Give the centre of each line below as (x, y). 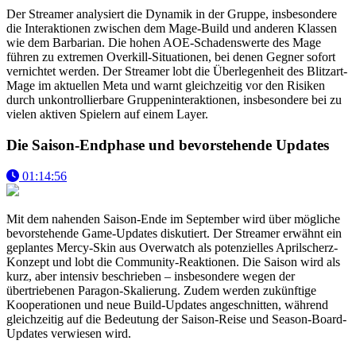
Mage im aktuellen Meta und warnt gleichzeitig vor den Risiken (166, 86)
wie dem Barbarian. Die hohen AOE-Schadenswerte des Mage (164, 43)
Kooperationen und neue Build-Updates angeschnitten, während (167, 304)
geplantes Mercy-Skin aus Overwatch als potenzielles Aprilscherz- (172, 247)
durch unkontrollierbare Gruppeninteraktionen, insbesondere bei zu (174, 100)
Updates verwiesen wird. (69, 333)
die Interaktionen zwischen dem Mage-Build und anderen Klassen (172, 29)
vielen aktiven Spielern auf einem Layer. (107, 114)
